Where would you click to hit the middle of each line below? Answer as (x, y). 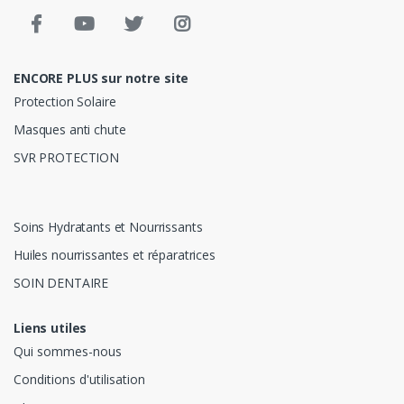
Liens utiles (50, 328)
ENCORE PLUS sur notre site (101, 78)
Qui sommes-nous (68, 352)
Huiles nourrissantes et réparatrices (115, 254)
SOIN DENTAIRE (61, 282)
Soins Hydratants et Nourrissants (108, 226)
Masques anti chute (70, 130)
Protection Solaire (65, 101)
